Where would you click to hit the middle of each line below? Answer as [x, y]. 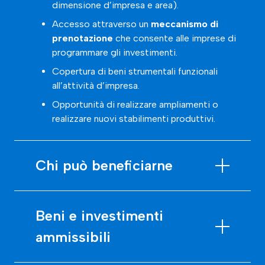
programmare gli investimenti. [115, 52]
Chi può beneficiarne [104, 165]
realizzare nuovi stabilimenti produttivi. [134, 118]
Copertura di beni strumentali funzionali [135, 71]
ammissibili [73, 237]
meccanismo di [185, 24]
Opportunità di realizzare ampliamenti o [135, 104]
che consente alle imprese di [174, 38]
